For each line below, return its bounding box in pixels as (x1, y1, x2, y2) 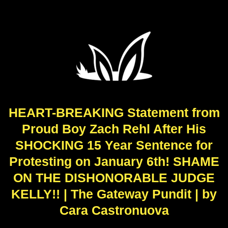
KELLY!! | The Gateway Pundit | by (11, 187, 217, 201)
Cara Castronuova (59, 203, 169, 217)
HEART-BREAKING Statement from (8, 105, 220, 120)
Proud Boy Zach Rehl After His (22, 122, 206, 136)
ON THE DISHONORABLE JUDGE (13, 170, 215, 185)
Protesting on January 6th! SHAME (9, 154, 219, 168)
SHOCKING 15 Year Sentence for (15, 138, 213, 152)
